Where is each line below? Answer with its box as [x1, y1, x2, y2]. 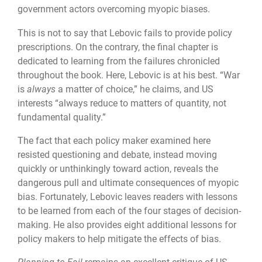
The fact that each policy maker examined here [18, 135, 211, 147]
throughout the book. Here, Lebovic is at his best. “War [18, 69, 240, 81]
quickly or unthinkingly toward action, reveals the [18, 163, 218, 175]
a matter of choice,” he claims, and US [58, 83, 213, 95]
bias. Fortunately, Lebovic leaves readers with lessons [18, 191, 237, 203]
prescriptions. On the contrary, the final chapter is [18, 41, 218, 53]
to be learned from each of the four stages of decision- [18, 205, 241, 217]
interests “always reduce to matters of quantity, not [18, 97, 226, 109]
